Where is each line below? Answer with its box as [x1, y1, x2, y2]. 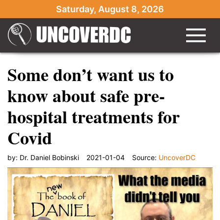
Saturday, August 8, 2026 [56, 4, 164, 14]
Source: [132, 153, 159, 162]
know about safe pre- [7, 82, 165, 108]
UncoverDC [159, 153, 195, 162]
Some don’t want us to [7, 61, 174, 87]
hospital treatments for [7, 104, 180, 129]
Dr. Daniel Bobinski [20, 153, 79, 162]
